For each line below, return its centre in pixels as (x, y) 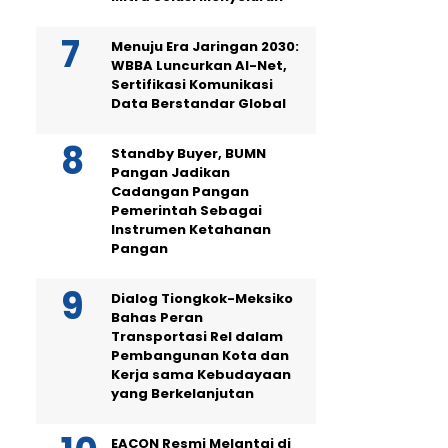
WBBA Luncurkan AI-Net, (199, 66)
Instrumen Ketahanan (191, 230)
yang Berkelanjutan (182, 394)
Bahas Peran (157, 318)
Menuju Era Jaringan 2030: (205, 47)
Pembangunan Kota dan (200, 356)
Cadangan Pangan (180, 192)
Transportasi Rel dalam (197, 337)
